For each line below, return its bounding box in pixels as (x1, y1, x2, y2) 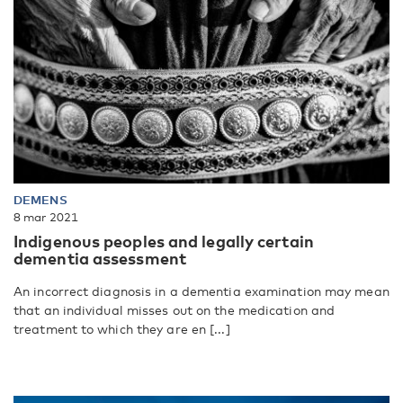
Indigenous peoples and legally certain (13, 231, 314, 252)
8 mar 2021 (13, 210, 78, 225)
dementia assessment (13, 248, 186, 269)
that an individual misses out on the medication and (13, 302, 336, 318)
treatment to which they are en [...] (13, 321, 230, 337)
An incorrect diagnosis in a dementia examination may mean (13, 283, 390, 300)
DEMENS (13, 193, 67, 208)
